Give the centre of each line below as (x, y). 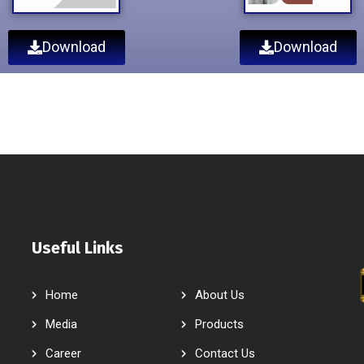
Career (63, 353)
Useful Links (77, 247)
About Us (220, 295)
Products (220, 324)
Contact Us (225, 353)
